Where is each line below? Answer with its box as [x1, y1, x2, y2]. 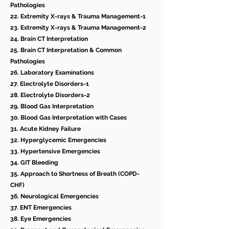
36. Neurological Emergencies [10, 193, 99, 200]
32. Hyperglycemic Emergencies [10, 136, 106, 144]
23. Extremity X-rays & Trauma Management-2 [10, 24, 146, 32]
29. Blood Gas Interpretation [10, 103, 94, 110]
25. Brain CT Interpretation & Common [10, 47, 122, 54]
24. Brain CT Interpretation [10, 35, 88, 43]
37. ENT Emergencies [10, 204, 72, 212]
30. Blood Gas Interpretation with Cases [10, 114, 127, 122]
